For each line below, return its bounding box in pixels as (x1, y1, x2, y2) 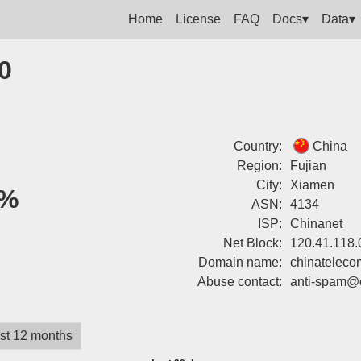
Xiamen (289, 178, 334, 192)
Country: (233, 139, 282, 153)
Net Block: (222, 236, 282, 250)
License (176, 11, 221, 26)
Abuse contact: (197, 275, 282, 288)
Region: (236, 159, 282, 172)
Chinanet (289, 217, 342, 230)
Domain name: (197, 255, 282, 269)
